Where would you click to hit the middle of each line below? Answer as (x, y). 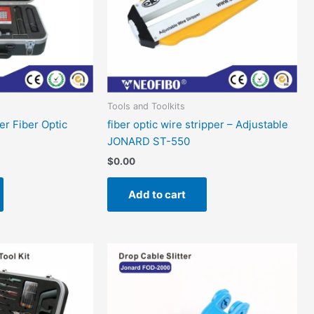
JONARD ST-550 (149, 142)
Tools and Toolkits (146, 106)
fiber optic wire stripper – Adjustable (198, 125)
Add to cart (157, 195)
